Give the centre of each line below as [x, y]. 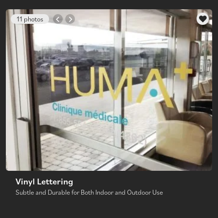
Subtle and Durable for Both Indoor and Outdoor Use [89, 192]
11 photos [30, 19]
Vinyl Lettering [44, 181]
